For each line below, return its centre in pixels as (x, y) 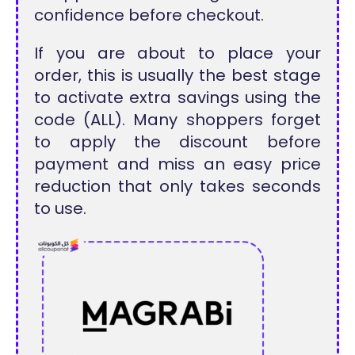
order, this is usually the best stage (177, 75)
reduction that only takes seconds (177, 186)
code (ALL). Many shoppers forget (177, 120)
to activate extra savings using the (177, 97)
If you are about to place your (177, 53)
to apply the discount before (177, 142)
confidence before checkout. (149, 15)
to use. (61, 208)
